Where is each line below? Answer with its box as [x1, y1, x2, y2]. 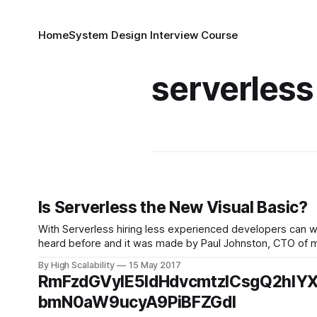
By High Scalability [38, 260, 115, 270]
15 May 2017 [128, 260, 182, 270]
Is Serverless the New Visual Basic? [38, 197, 308, 217]
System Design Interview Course [68, 28, 238, 42]
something [38, 251, 89, 264]
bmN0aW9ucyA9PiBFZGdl [38, 292, 236, 312]
